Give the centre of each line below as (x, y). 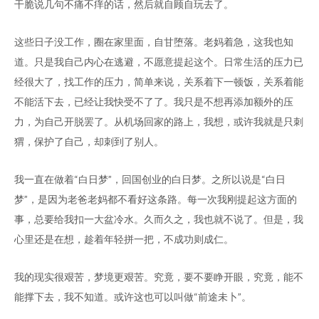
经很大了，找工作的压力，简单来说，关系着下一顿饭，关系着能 (159, 82)
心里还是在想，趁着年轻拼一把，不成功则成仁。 (124, 239)
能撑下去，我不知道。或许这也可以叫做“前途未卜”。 (133, 297)
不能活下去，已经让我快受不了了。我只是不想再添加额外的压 (154, 101)
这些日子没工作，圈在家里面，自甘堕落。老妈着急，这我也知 (154, 42)
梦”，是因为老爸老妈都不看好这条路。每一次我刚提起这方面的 (156, 199)
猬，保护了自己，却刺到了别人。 (89, 141)
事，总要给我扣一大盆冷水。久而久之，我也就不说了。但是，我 (159, 219)
